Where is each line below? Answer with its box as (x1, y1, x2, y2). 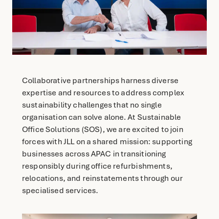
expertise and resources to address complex (22, 88, 185, 98)
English (70, 4, 93, 13)
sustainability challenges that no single (22, 100, 162, 110)
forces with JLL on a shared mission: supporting (22, 136, 192, 147)
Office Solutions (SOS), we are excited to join (22, 124, 183, 135)
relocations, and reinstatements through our (22, 173, 183, 184)
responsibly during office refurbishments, (22, 161, 173, 172)
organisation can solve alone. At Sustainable (22, 112, 181, 123)
